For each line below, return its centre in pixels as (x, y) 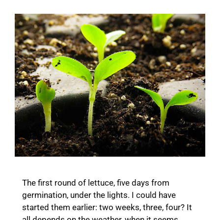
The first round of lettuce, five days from (96, 182)
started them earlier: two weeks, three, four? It (107, 207)
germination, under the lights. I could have (99, 195)
